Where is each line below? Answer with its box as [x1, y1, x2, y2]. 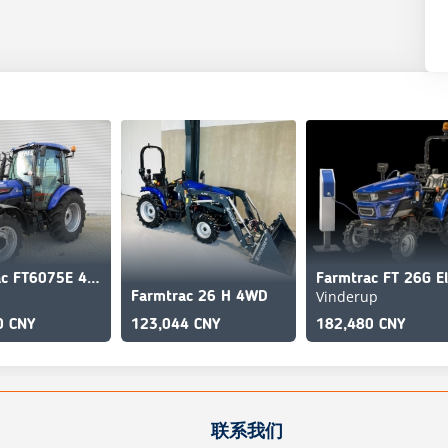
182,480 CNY [316, 317, 405, 333]
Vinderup [316, 287, 378, 306]
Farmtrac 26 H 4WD [131, 289, 268, 305]
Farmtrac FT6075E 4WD [87, 271, 100, 287]
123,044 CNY [131, 317, 220, 333]
